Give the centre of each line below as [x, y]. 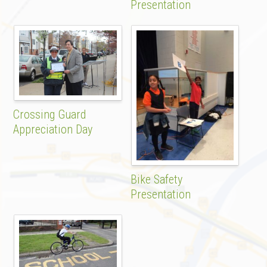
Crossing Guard [50, 114]
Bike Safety [156, 179]
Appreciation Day [53, 129]
